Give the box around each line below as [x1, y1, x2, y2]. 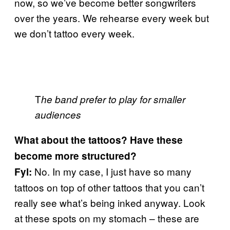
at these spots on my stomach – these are [14, 210, 199, 225]
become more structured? [14, 148, 137, 163]
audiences [35, 107, 81, 121]
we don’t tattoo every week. [14, 26, 135, 40]
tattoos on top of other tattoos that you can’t [14, 180, 204, 194]
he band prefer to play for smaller [41, 92, 185, 106]
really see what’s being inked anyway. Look [14, 195, 205, 209]
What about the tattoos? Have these [14, 132, 183, 147]
